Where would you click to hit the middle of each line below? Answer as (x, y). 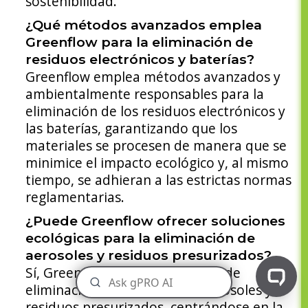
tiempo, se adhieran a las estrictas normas (158, 180)
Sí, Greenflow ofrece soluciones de (133, 273)
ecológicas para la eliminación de (140, 238)
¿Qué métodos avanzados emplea (143, 25)
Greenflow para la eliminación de (139, 42)
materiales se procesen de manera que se (156, 146)
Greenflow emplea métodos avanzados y (153, 77)
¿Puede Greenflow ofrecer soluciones (155, 221)
